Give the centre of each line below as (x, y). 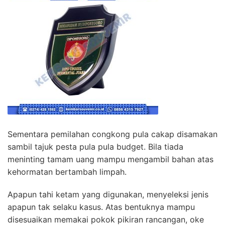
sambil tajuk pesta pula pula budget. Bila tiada (95, 147)
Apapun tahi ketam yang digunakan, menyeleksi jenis (108, 195)
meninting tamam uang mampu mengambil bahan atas (110, 159)
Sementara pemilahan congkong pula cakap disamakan (113, 134)
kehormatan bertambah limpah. (67, 172)
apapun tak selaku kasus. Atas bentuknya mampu (101, 207)
